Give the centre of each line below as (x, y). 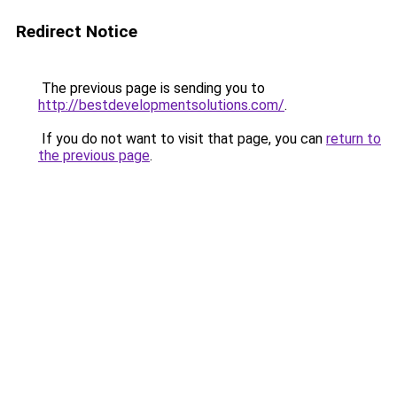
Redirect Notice (77, 31)
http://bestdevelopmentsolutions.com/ (161, 105)
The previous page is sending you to (152, 88)
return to (354, 139)
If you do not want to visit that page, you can (182, 139)
